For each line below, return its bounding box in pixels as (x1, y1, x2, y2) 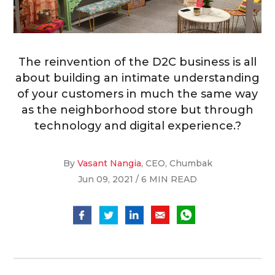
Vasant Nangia (77, 158, 141, 169)
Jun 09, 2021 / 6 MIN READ (78, 174, 197, 185)
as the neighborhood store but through (21, 103, 254, 117)
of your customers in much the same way (17, 87, 258, 101)
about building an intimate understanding (15, 71, 260, 85)
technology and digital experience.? (34, 119, 241, 133)
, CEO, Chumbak (141, 158, 212, 169)
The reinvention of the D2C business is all (18, 55, 257, 69)
